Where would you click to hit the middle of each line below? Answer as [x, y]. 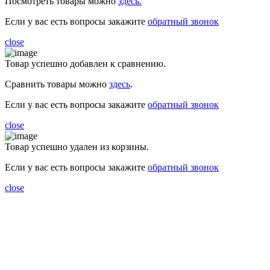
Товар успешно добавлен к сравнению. [85, 63]
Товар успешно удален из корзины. [77, 146]
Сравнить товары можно [57, 84]
